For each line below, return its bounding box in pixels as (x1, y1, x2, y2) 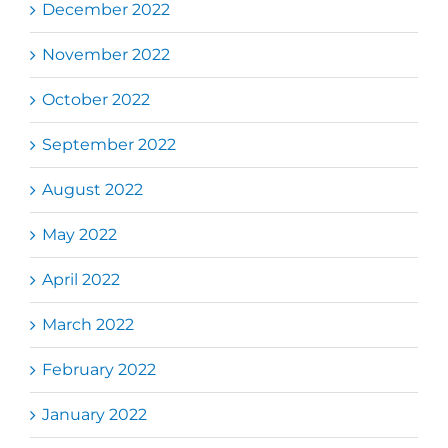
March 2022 (42, 314, 134, 334)
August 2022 (42, 179, 143, 199)
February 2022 (42, 359, 156, 379)
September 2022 (42, 134, 176, 154)
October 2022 (42, 89, 150, 109)
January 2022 (42, 404, 147, 424)
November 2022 (42, 44, 170, 64)
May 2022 (42, 224, 117, 244)
